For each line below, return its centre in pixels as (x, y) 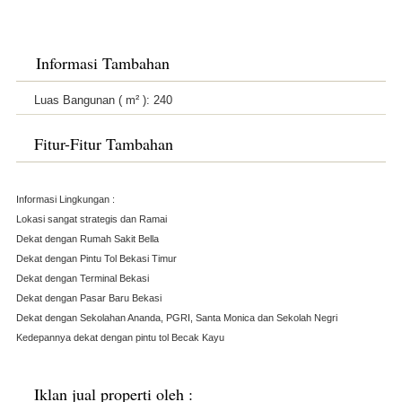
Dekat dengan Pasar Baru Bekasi (88, 297)
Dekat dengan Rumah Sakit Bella (87, 238)
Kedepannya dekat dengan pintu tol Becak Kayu (120, 337)
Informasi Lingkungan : (65, 199)
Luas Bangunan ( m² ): (93, 100)
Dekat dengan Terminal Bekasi (82, 278)
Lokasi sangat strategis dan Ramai (91, 218)
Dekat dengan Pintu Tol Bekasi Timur (96, 258)
